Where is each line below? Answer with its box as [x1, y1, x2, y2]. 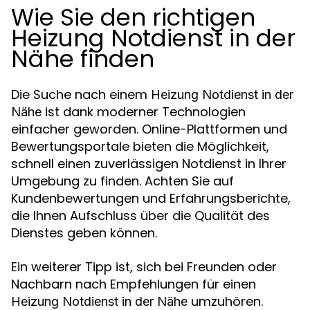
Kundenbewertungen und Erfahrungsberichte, [11, 189, 291, 207]
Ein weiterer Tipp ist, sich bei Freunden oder [11, 257, 277, 275]
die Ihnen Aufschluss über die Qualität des [11, 206, 270, 224]
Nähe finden [11, 42, 154, 75]
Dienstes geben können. [11, 224, 157, 241]
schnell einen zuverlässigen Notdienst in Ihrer [11, 154, 286, 172]
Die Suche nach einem [11, 85, 151, 103]
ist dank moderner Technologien [42, 102, 246, 120]
